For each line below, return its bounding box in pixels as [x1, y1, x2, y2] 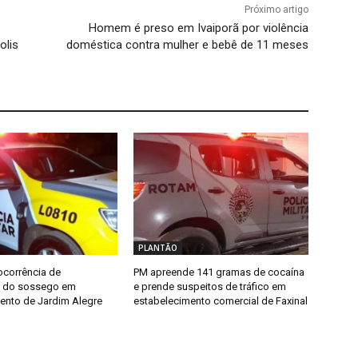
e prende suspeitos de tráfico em [133, 280, 287, 293]
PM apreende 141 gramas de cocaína [133, 266, 305, 279]
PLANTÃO [138, 242, 178, 254]
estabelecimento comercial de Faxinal [133, 295, 308, 308]
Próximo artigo [244, 4, 308, 16]
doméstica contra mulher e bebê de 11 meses [66, 38, 308, 53]
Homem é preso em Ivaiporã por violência [88, 21, 308, 36]
